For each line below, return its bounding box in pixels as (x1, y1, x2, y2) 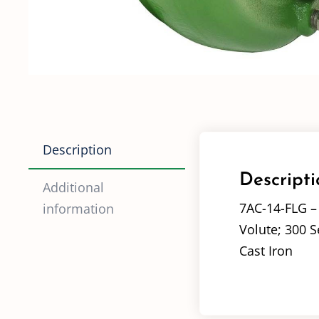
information (42, 200, 114, 218)
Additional (42, 179, 104, 197)
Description (42, 141, 112, 159)
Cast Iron (239, 242, 293, 260)
